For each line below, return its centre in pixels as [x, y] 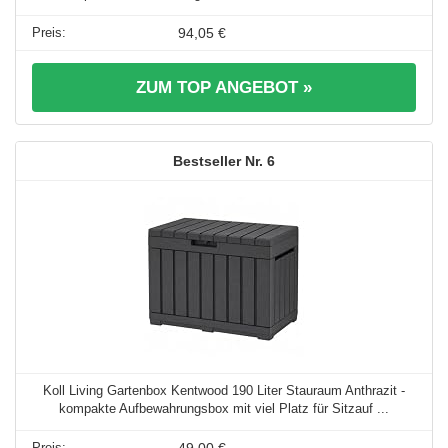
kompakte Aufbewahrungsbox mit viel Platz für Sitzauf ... [224, 409]
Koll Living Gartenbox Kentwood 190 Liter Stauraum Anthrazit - [224, 391]
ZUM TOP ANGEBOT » [224, 88]
